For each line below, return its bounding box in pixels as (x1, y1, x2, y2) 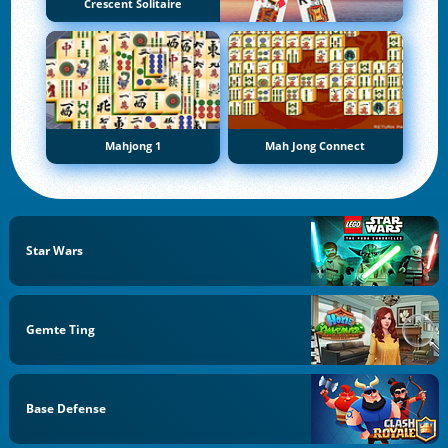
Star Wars (26, 242, 84, 259)
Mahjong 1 (104, 138, 161, 153)
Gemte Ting (26, 320, 96, 338)
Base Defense (26, 399, 107, 417)
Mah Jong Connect (265, 138, 366, 153)
